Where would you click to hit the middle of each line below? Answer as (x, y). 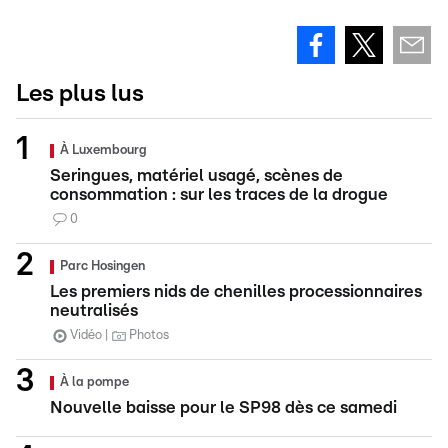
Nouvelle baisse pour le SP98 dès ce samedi (223, 407)
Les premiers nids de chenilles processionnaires (236, 291)
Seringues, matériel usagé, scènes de (196, 175)
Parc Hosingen (102, 266)
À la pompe (94, 382)
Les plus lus (80, 93)
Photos (149, 335)
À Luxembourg (103, 150)
